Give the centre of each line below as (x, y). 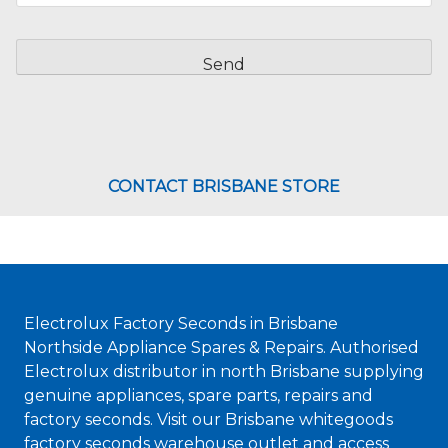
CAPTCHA (55, 32)
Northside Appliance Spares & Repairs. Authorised (221, 347)
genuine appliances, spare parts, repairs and (198, 395)
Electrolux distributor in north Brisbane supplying (224, 371)
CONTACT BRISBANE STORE (224, 186)
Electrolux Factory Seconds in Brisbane (181, 323)
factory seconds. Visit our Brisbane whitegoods (208, 419)
